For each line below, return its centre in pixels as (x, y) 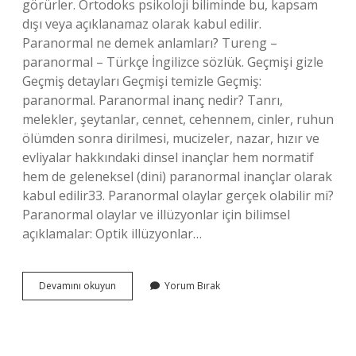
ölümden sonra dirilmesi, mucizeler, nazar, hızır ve (171, 138)
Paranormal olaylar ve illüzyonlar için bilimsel (156, 215)
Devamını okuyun (77, 286)
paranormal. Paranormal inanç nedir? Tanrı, (153, 100)
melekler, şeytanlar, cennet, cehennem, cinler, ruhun (178, 119)
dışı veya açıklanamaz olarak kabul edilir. (142, 24)
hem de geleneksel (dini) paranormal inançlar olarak (177, 176)
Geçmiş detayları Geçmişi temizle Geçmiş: (142, 81)
